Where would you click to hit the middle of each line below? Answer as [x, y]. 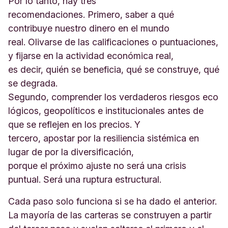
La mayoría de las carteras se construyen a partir [110, 215]
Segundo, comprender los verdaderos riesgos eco [113, 97]
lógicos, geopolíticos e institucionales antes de [106, 111]
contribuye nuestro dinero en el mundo [89, 28]
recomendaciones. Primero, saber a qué [91, 15]
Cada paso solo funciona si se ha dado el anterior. [112, 201]
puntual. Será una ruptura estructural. [86, 179]
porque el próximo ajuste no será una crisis [97, 166]
